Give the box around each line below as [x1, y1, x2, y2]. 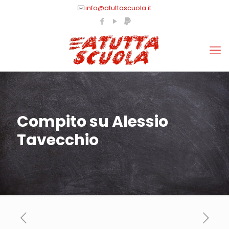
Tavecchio [17, 129, 99, 151]
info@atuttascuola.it [85, 3, 151, 13]
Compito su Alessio [17, 111, 168, 132]
